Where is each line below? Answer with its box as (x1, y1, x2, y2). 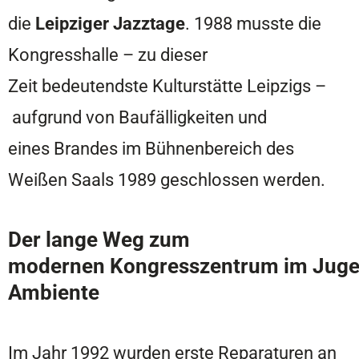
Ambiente (8, 280, 99, 305)
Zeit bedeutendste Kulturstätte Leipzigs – (8, 75, 326, 96)
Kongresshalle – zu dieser (8, 43, 208, 65)
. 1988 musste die (185, 12, 321, 34)
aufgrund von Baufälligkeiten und (8, 106, 267, 127)
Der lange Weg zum (8, 227, 190, 252)
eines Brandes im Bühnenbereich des (8, 137, 294, 159)
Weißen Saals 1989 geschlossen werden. (8, 168, 325, 190)
